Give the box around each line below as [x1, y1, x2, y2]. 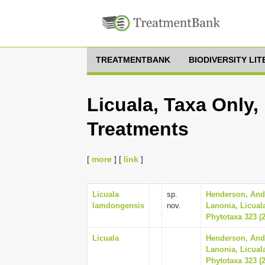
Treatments [87, 118, 189, 140]
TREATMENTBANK [96, 55, 170, 64]
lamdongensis [92, 201, 144, 210]
